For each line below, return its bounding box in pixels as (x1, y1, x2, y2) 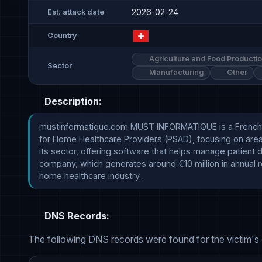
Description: (42, 95, 102, 108)
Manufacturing (147, 68, 204, 77)
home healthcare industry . (39, 171, 144, 181)
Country (47, 30, 77, 40)
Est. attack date (47, 7, 104, 16)
